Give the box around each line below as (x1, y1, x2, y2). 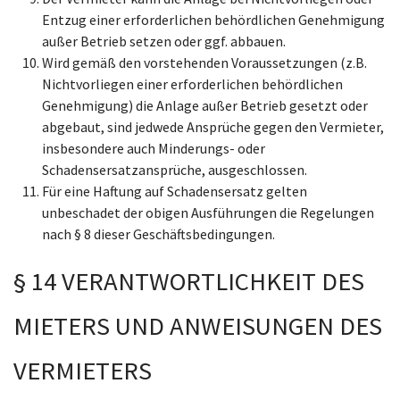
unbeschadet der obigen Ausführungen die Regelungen (42, 204, 374, 221)
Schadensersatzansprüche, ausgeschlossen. (42, 161, 307, 179)
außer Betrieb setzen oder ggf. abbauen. (42, 32, 286, 50)
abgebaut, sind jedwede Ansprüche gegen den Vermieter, (42, 118, 384, 136)
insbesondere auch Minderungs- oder (42, 139, 265, 157)
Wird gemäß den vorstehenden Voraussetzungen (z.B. (42, 54, 367, 71)
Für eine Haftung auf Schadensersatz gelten (42, 182, 307, 200)
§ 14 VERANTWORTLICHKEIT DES (13, 265, 364, 297)
